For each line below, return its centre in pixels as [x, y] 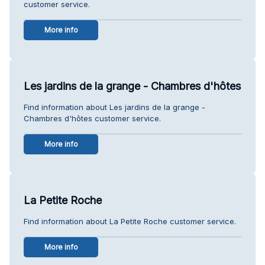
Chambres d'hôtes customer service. [92, 118]
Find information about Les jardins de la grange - [114, 107]
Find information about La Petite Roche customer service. [130, 221]
